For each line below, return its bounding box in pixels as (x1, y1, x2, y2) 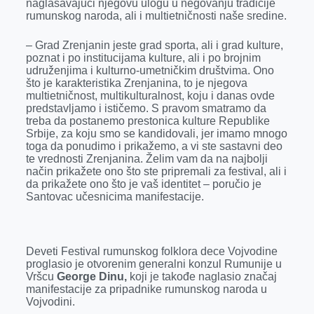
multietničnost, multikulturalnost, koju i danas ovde (25, 90, 275, 102)
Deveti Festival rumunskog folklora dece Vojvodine (25, 245, 278, 257)
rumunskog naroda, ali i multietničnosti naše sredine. (25, 10, 287, 22)
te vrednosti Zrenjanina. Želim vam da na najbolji (25, 153, 268, 165)
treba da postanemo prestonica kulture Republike (25, 115, 270, 127)
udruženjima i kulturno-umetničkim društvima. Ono (25, 64, 274, 76)
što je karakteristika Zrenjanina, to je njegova (25, 77, 247, 89)
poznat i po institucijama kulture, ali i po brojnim (25, 52, 261, 64)
